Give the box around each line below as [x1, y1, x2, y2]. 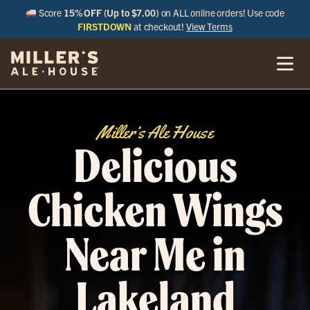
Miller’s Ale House [97, 121, 213, 144]
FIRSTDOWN [77, 20, 132, 33]
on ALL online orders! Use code [158, 6, 285, 19]
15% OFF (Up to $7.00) [63, 6, 159, 19]
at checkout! [131, 20, 187, 33]
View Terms [186, 20, 232, 33]
